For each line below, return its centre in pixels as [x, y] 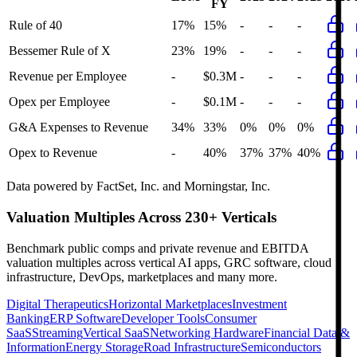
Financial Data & [307, 332]
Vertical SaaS [116, 332]
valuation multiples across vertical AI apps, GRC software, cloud [169, 262]
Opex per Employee [59, 102]
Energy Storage [104, 347]
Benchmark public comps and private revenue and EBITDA [157, 248]
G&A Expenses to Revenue [78, 127]
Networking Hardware [207, 332]
